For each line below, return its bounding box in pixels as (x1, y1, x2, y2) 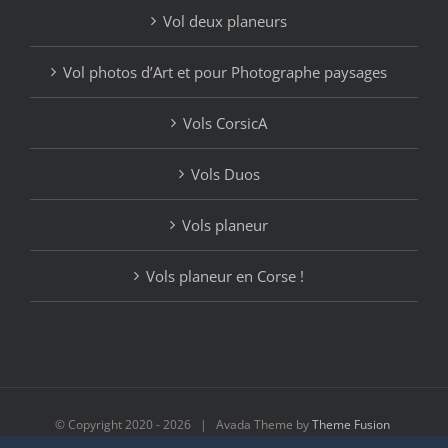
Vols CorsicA (183, 112, 267, 133)
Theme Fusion (312, 415, 390, 433)
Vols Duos (190, 163, 260, 184)
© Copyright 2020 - (55, 415, 163, 433)
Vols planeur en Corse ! (146, 265, 304, 286)
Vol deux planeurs (163, 10, 287, 31)
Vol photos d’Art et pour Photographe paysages (63, 61, 387, 82)
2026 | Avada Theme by (163, 415, 312, 433)
